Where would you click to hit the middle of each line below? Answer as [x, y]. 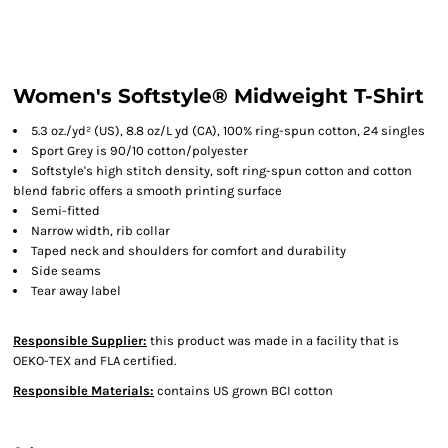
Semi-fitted [65, 210]
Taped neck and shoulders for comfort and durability [188, 250]
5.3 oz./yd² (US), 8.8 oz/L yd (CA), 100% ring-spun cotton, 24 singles [228, 130]
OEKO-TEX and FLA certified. [94, 360]
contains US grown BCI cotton [243, 390]
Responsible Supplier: [80, 340]
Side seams [66, 270]
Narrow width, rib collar [100, 230]
